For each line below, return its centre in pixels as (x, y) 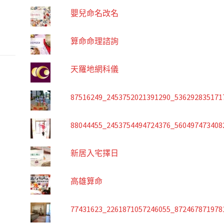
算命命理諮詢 (94, 41)
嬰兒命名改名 (94, 13)
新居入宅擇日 (94, 153)
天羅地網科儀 (94, 69)
